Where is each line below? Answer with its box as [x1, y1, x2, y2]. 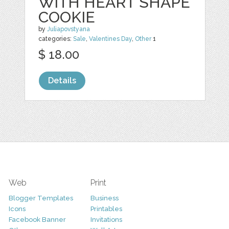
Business [90, 194, 119, 202]
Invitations [90, 216, 122, 223]
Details [48, 76, 77, 85]
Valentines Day [89, 35, 132, 42]
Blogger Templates [8, 194, 73, 202]
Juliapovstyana [47, 26, 90, 33]
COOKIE [38, 8, 96, 26]
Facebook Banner [8, 216, 66, 223]
